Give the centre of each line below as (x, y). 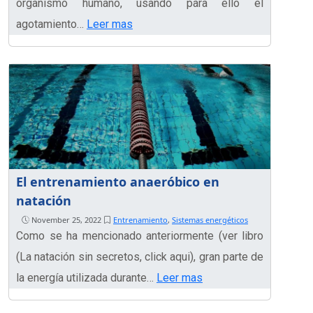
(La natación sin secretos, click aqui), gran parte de (140, 257)
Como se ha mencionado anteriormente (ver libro (140, 236)
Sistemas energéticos (210, 220)
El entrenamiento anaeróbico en (118, 182)
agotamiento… (51, 24)
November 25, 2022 (66, 220)
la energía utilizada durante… (86, 278)
